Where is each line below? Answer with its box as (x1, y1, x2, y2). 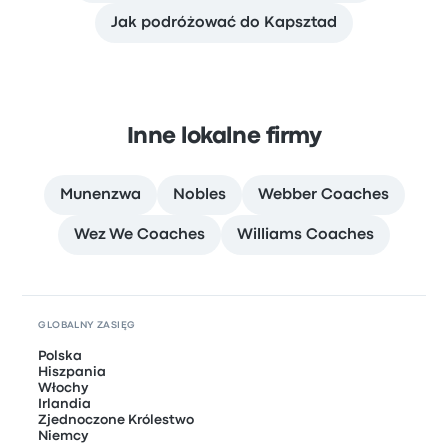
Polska (38, 350, 83, 362)
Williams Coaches (237, 228, 374, 242)
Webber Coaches (257, 188, 389, 202)
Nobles (172, 188, 226, 202)
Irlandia (38, 398, 92, 410)
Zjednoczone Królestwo (38, 414, 195, 426)
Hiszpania (38, 366, 107, 378)
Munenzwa (59, 188, 141, 202)
